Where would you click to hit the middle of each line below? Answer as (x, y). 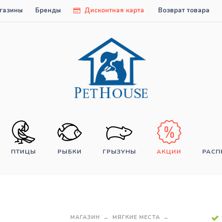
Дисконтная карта (113, 10)
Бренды (48, 10)
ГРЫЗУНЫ (119, 152)
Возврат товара (184, 10)
